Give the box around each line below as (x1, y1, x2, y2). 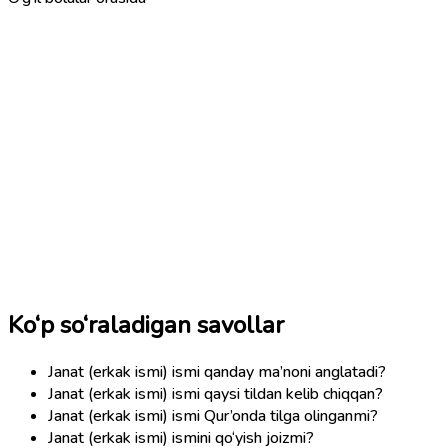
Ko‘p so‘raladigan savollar (8, 308, 284, 341)
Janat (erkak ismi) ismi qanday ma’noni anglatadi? (48, 360, 386, 383)
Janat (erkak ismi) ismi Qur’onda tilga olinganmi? (48, 404, 378, 427)
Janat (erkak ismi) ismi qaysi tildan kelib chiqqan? (48, 382, 383, 405)
